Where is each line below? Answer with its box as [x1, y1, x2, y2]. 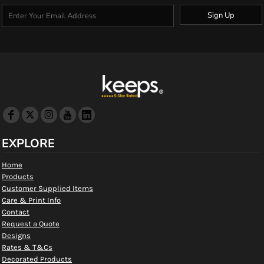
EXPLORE [2, 136, 55, 151]
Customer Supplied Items [2, 184, 93, 193]
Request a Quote [2, 219, 60, 228]
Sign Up [207, 9, 235, 21]
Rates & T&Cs [2, 243, 52, 252]
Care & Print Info [2, 196, 61, 204]
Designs [2, 231, 31, 240]
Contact [2, 207, 29, 216]
